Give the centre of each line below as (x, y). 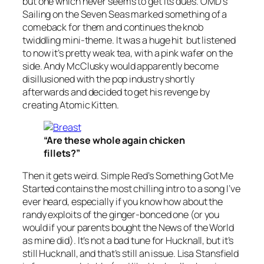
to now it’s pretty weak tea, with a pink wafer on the (128, 53)
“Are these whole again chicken (114, 140)
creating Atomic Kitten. (71, 105)
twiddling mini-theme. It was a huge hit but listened (129, 40)
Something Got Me (194, 176)
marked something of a (178, 14)
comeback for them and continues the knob (113, 27)
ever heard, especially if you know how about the (123, 202)
